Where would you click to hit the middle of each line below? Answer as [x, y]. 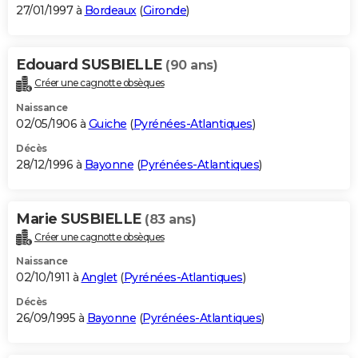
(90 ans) [191, 65]
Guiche [107, 123]
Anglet [99, 278]
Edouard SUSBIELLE [91, 64]
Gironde [164, 10]
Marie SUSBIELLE [80, 219]
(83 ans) [170, 219]
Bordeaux [110, 10]
